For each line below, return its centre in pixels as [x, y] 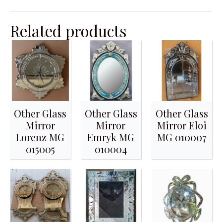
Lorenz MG [40, 137]
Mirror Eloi [182, 125]
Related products [68, 31]
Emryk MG [111, 137]
